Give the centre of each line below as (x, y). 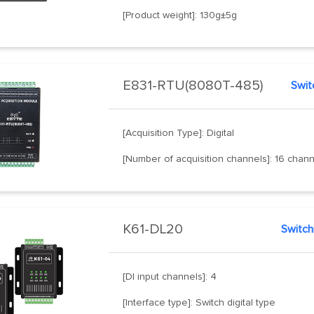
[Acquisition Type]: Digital (179, 133)
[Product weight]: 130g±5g (180, 15)
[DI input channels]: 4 (170, 277)
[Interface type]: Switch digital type (199, 302)
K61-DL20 (153, 229)
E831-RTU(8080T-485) (193, 85)
